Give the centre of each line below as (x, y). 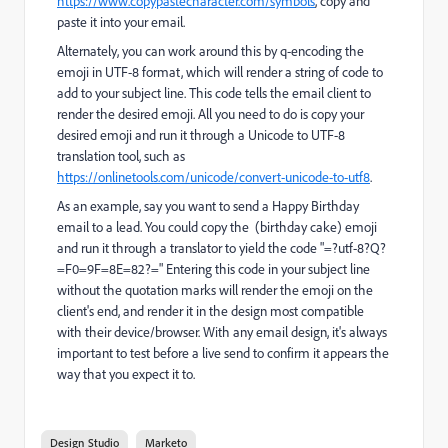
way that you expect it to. (126, 374)
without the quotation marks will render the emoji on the (215, 290)
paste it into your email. (121, 22)
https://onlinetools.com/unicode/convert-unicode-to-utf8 (213, 177)
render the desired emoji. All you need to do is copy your (210, 114)
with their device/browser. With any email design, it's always (222, 332)
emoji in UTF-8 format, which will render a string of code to (220, 72)
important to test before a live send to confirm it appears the (223, 353)
